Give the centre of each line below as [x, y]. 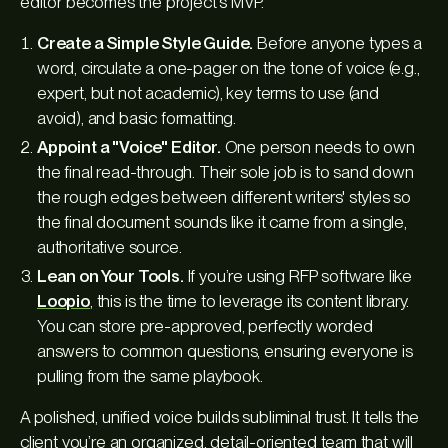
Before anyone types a [337, 43]
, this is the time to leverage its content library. [249, 301]
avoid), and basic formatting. [137, 118]
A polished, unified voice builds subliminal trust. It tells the [220, 417]
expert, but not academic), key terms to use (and [208, 93]
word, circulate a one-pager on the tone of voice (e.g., [228, 68]
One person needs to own [317, 147]
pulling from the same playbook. [150, 376]
